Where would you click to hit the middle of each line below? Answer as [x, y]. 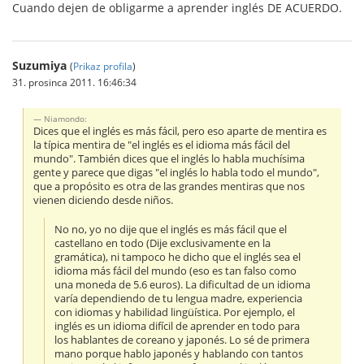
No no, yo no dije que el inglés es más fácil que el [171, 230]
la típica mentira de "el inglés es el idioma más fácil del [162, 145]
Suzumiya [39, 65]
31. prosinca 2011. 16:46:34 [74, 82]
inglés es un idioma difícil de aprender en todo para [178, 327]
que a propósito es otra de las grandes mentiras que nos [169, 187]
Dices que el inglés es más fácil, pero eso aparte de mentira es [180, 132]
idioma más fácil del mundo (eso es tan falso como [176, 271]
